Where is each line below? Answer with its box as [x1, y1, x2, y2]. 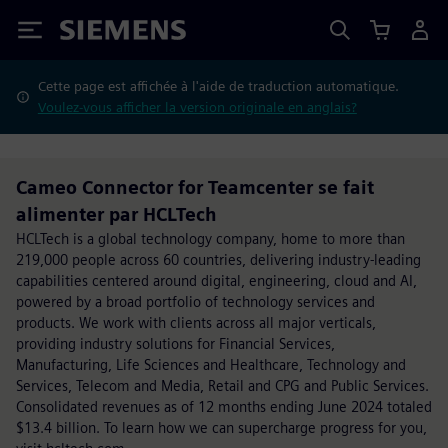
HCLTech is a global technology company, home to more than [16, 230, 405, 247]
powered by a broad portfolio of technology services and [16, 293, 375, 310]
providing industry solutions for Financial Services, [16, 335, 335, 352]
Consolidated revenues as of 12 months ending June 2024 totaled [16, 398, 432, 415]
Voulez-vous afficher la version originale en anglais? [37, 99, 357, 115]
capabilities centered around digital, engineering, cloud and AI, [16, 272, 417, 289]
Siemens [60, 23, 126, 44]
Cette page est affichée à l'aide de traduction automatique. [37, 78, 399, 94]
